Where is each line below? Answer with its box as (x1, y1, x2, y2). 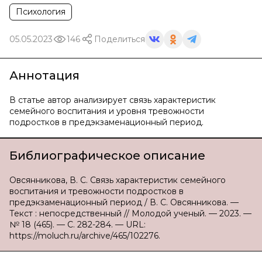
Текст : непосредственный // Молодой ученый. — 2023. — (9, 208, 251, 219)
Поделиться (94, 33, 145, 44)
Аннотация (9, 68, 80, 82)
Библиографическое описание (9, 149, 205, 163)
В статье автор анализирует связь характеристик (9, 95, 216, 105)
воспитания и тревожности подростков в (9, 186, 184, 196)
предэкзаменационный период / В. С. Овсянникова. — (9, 197, 239, 208)
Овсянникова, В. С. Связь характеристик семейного (9, 175, 226, 185)
